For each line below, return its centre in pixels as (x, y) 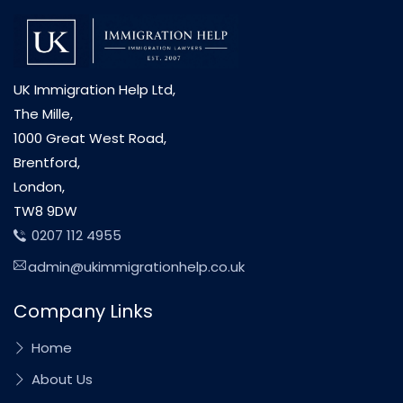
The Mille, (43, 114)
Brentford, (47, 163)
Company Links (83, 312)
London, (39, 187)
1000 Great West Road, (90, 139)
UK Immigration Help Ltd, (94, 90)
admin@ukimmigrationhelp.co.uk (136, 267)
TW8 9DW (45, 211)
